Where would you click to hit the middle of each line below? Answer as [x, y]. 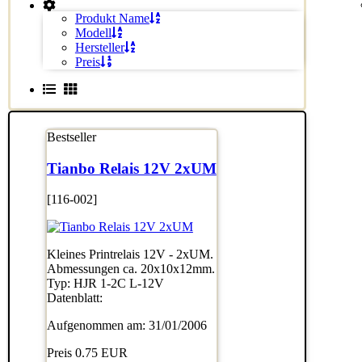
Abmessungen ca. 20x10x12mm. [130, 269]
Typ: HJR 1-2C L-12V [105, 284]
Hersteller [99, 47]
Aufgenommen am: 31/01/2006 [126, 326]
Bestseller [71, 137]
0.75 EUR [101, 353]
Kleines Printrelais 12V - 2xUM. [130, 255]
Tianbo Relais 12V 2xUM [131, 168]
